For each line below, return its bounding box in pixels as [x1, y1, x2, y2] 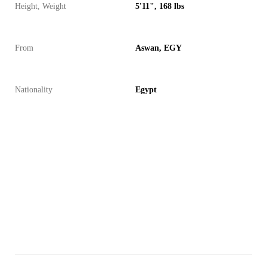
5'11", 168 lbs [135, 2, 184, 11]
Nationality [15, 85, 52, 94]
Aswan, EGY [135, 44, 182, 52]
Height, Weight [15, 2, 66, 11]
